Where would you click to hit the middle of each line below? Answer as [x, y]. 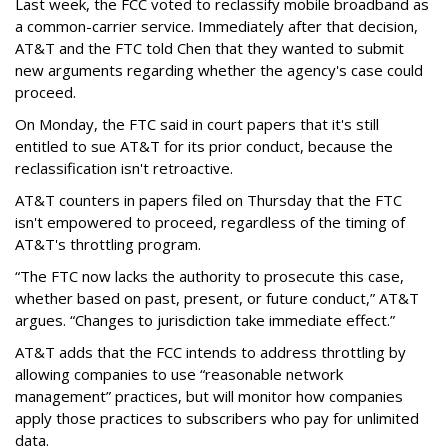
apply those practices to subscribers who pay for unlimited [217, 417]
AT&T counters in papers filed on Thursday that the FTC [208, 199]
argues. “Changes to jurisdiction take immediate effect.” [205, 319]
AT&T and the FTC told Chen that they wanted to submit [209, 47]
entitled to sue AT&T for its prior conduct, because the [204, 145]
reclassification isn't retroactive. [124, 167]
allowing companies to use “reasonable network [179, 373]
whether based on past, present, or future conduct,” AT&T [217, 297]
